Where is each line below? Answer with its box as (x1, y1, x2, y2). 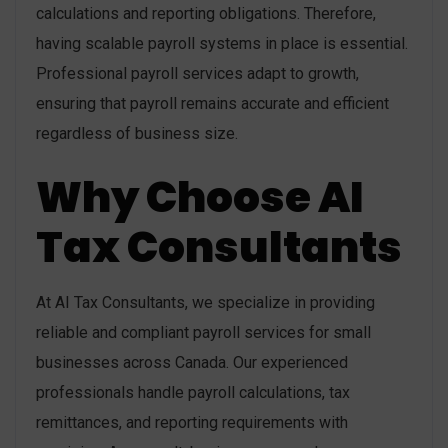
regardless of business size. (36, 124, 238, 144)
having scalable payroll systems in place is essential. (36, 34, 408, 54)
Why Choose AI (36, 168, 364, 228)
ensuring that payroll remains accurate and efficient (36, 94, 389, 114)
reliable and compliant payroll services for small (36, 323, 371, 343)
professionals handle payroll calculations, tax (36, 383, 350, 403)
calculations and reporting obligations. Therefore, (36, 4, 376, 24)
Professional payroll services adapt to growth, (36, 64, 359, 84)
